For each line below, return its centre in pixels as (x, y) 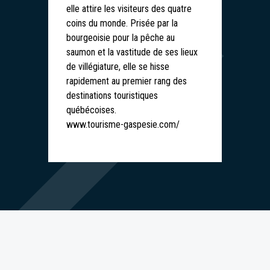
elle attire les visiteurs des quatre (129, 9)
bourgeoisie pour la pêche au (121, 38)
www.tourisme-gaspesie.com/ (123, 124)
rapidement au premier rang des (127, 81)
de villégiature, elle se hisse (118, 67)
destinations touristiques (112, 96)
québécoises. (91, 110)
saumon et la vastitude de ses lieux (132, 52)
